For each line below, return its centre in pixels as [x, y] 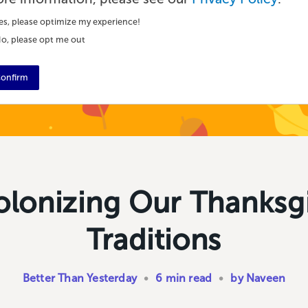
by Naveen [258, 278]
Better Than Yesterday [79, 278]
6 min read [184, 278]
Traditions [154, 240]
